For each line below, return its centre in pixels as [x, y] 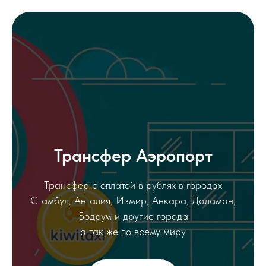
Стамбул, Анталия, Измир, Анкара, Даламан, [133, 200]
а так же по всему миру [133, 231]
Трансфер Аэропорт [133, 155]
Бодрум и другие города [133, 216]
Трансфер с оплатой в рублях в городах [133, 185]
